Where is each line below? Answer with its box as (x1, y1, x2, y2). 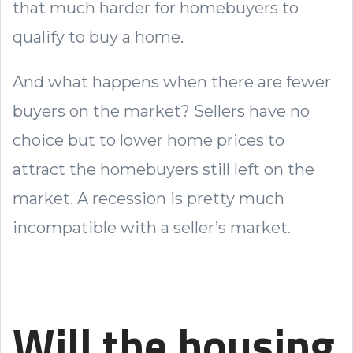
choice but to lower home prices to (13, 130, 284, 150)
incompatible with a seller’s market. (13, 217, 295, 237)
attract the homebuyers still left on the (13, 159, 314, 179)
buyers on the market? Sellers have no (13, 101, 310, 121)
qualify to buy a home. (13, 27, 184, 46)
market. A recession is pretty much (13, 188, 284, 208)
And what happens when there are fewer (13, 72, 331, 91)
